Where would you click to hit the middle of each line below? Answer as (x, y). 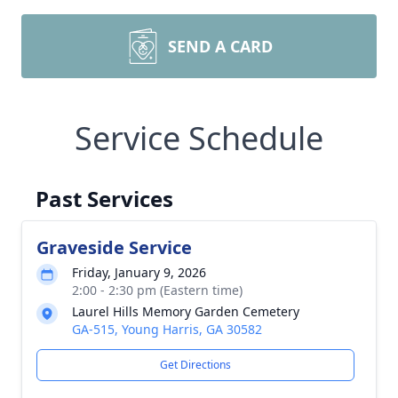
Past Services (104, 199)
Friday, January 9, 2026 (139, 272)
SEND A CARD (220, 46)
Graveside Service (114, 247)
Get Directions (195, 365)
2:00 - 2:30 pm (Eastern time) (157, 290)
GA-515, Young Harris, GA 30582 (167, 329)
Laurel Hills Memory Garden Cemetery (186, 311)
